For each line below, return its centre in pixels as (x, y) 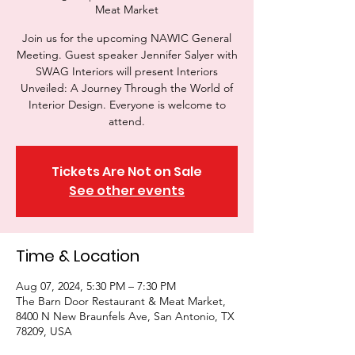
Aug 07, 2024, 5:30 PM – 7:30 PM (96, 286)
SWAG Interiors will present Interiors (127, 71)
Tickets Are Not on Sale (127, 172)
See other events (127, 191)
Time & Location (78, 256)
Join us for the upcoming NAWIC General (127, 38)
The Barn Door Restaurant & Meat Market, (121, 301)
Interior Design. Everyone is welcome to (127, 105)
